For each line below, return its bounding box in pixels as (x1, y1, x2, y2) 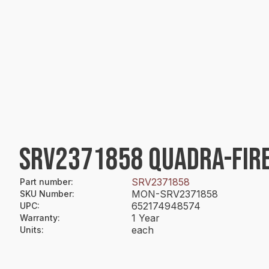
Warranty (20, 213, 58, 223)
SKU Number (20, 189, 72, 199)
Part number (20, 177, 71, 187)
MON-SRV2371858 (131, 188, 218, 200)
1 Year (131, 212, 160, 224)
